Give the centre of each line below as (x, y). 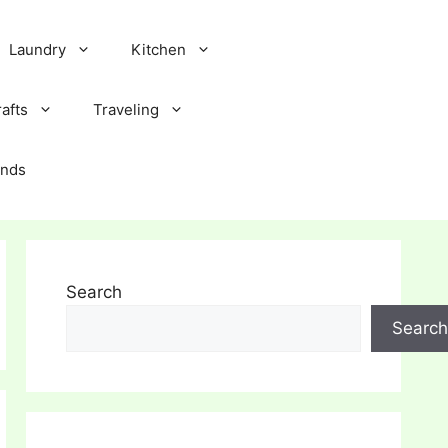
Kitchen (158, 49)
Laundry (37, 49)
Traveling (126, 109)
